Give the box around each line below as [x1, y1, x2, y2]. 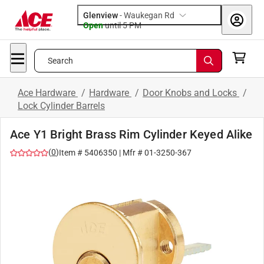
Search [47, 56, 74, 65]
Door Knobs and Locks [143, 87, 239, 98]
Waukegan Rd [124, 11, 174, 20]
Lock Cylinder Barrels [18, 100, 105, 111]
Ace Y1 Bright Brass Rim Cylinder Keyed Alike [10, 127, 253, 141]
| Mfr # [117, 148, 144, 157]
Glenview [83, 11, 118, 20]
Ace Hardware [18, 87, 78, 98]
